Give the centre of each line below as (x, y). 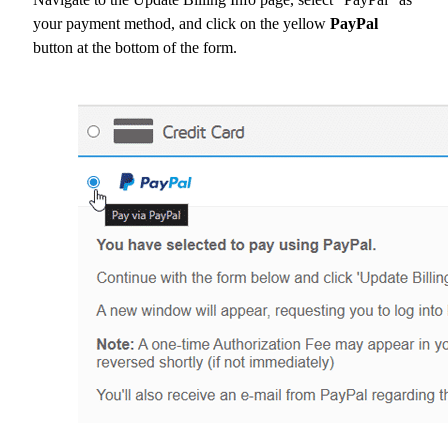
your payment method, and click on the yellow (181, 24)
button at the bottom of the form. (135, 48)
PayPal (354, 24)
